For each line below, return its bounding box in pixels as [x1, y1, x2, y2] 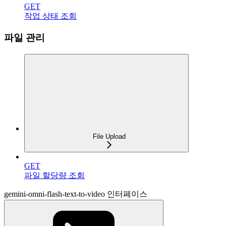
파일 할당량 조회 [24, 171, 85, 180]
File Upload [92, 132, 126, 140]
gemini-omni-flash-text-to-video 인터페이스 [4, 189, 147, 198]
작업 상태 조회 [24, 12, 77, 21]
